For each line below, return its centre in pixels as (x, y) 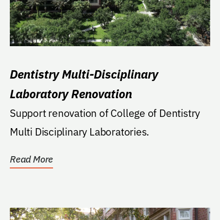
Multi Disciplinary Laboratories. (80, 131)
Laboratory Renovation (71, 94)
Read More (32, 159)
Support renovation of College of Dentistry (105, 113)
